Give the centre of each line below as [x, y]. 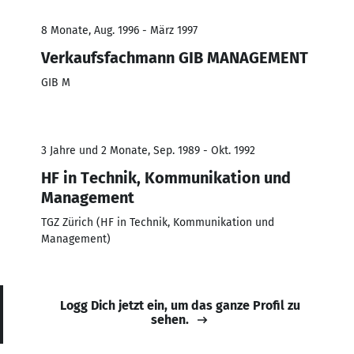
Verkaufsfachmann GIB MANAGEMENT [175, 57]
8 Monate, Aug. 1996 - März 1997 [119, 30]
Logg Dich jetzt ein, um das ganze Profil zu [180, 305]
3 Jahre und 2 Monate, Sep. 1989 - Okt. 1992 [148, 150]
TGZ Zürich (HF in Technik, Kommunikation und [158, 222]
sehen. [170, 319]
